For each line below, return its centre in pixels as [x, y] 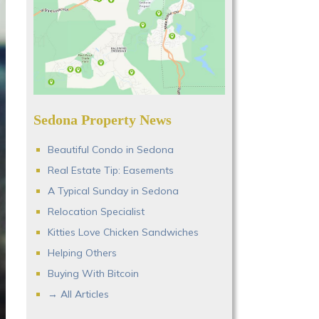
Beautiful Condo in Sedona [111, 150]
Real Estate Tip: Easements [111, 171]
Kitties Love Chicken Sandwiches [123, 232]
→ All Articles [78, 294]
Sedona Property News [103, 120]
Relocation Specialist [96, 212]
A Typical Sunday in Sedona [113, 191]
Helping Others [82, 253]
